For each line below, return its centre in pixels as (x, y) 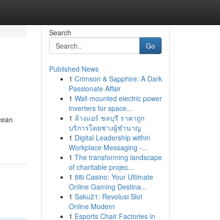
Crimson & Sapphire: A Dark (118, 79)
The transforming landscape (118, 157)
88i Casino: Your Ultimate (114, 177)
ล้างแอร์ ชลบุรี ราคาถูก (109, 118)
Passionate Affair (95, 88)
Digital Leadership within (112, 137)
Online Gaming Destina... (108, 187)
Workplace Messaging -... (108, 147)
